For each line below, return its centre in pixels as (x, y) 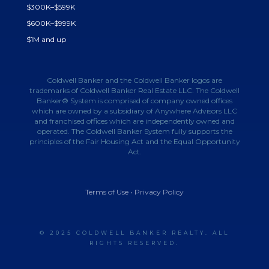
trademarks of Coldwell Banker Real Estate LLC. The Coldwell (134, 90)
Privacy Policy (159, 192)
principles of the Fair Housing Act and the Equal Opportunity (134, 141)
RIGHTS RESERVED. (134, 243)
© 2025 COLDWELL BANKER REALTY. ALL (134, 232)
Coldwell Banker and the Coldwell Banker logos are (134, 80)
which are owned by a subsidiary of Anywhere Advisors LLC (134, 110)
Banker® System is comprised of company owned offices (134, 100)
